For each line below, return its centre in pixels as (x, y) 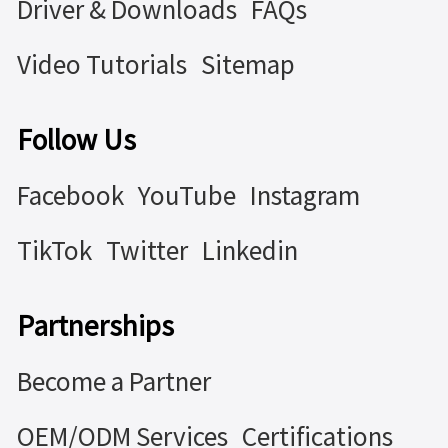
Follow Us (76, 139)
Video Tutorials (101, 65)
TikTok (54, 251)
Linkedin (249, 251)
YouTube (186, 196)
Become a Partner (113, 382)
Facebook (70, 196)
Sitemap (247, 65)
